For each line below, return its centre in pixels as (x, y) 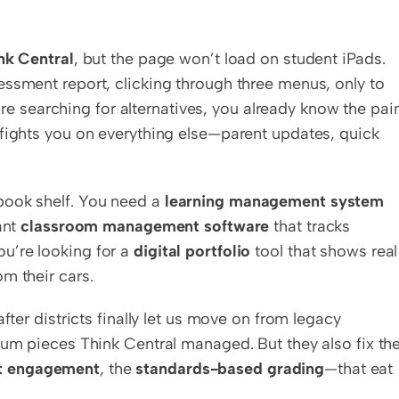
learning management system (274, 201)
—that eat (359, 369)
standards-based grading (230, 369)
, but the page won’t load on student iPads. (229, 59)
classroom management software (145, 226)
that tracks (310, 226)
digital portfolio (192, 251)
